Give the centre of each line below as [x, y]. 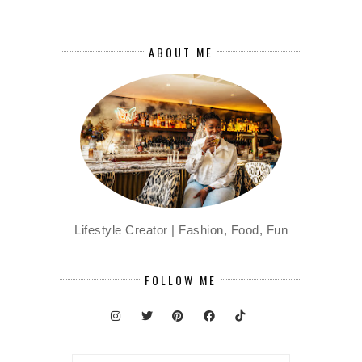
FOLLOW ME [181, 280]
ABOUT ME [181, 53]
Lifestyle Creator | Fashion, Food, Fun [181, 230]
